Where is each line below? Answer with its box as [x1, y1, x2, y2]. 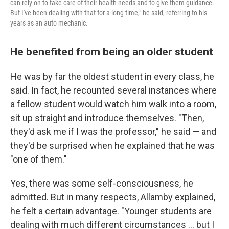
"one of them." [10, 153, 67, 165]
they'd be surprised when [10, 140, 112, 151]
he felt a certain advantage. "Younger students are [10, 205, 212, 216]
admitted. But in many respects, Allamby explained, [10, 191, 215, 202]
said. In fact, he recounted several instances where [10, 84, 217, 96]
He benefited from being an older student [10, 44, 213, 58]
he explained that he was [114, 140, 215, 151]
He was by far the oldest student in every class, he [10, 71, 214, 82]
